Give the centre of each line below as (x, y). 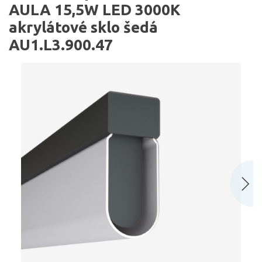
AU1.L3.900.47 (61, 45)
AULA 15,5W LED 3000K (95, 10)
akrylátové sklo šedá (83, 27)
